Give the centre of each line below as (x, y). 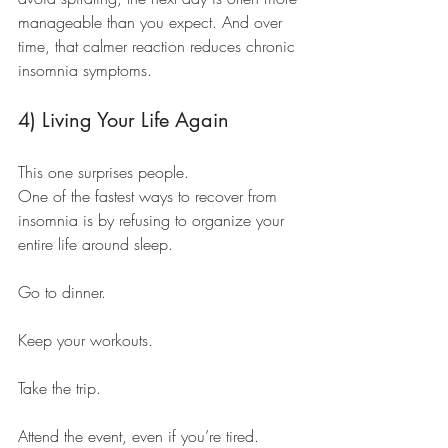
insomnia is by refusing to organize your (153, 220)
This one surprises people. (103, 172)
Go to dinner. (62, 292)
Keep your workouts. (85, 340)
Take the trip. (59, 388)
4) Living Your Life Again (123, 120)
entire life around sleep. (95, 244)
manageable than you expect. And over (152, 22)
